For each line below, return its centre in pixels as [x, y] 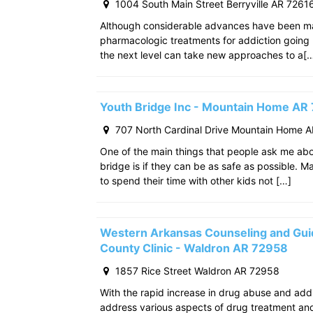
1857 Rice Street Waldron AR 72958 [196, 270]
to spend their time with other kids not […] [196, 180]
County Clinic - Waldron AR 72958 [194, 248]
